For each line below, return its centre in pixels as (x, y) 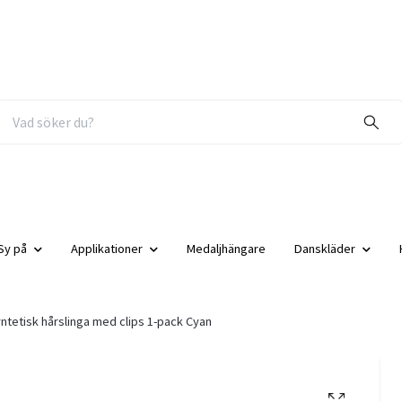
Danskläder (325, 248)
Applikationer (107, 248)
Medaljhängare (226, 248)
